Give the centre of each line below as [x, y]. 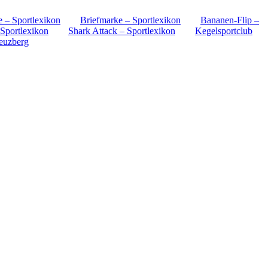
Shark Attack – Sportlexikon [122, 31]
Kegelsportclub [224, 31]
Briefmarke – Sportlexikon [130, 20]
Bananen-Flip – [230, 20]
